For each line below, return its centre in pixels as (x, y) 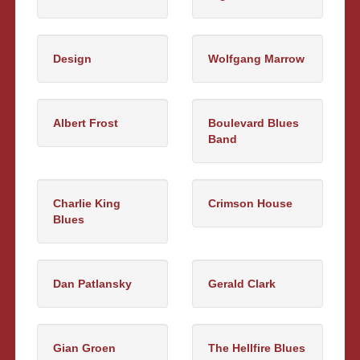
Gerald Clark (242, 283)
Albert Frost (86, 123)
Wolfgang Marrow (256, 58)
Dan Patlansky (93, 283)
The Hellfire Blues (257, 348)
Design (73, 58)
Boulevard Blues (254, 123)
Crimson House (250, 203)
